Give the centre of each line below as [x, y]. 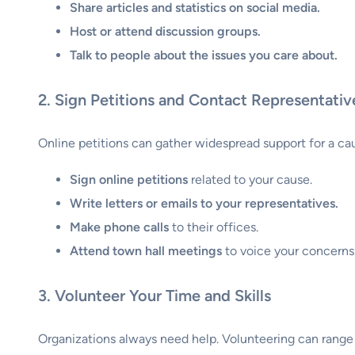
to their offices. [214, 227]
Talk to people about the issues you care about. [204, 55]
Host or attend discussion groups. [165, 31]
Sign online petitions [129, 180]
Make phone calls [119, 227]
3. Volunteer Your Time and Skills [155, 295]
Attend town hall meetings [146, 251]
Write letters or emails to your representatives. [204, 204]
